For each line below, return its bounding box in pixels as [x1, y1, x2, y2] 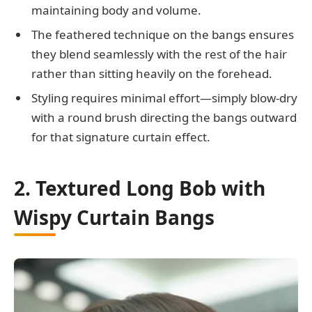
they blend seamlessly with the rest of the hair [31, 46, 287, 62]
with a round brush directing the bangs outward [31, 109, 297, 126]
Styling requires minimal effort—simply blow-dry [31, 90, 297, 107]
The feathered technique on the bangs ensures [31, 26, 294, 42]
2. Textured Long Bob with [14, 175, 265, 202]
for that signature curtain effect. [31, 129, 210, 146]
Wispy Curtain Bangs [14, 204, 214, 231]
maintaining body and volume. [31, 1, 201, 18]
